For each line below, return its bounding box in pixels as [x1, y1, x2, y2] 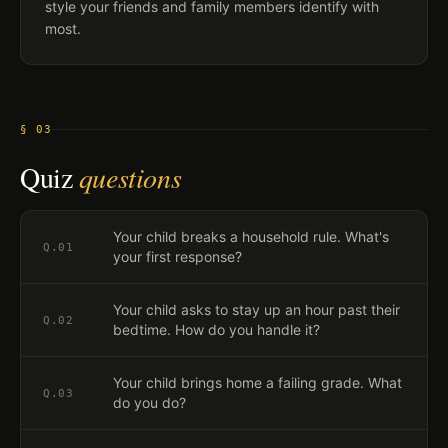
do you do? [113, 394, 186, 411]
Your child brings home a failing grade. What [113, 374, 402, 391]
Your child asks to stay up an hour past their [113, 301, 400, 318]
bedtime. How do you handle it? [113, 321, 320, 338]
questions [78, 158, 182, 196]
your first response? [113, 248, 242, 265]
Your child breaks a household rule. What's [113, 228, 389, 245]
